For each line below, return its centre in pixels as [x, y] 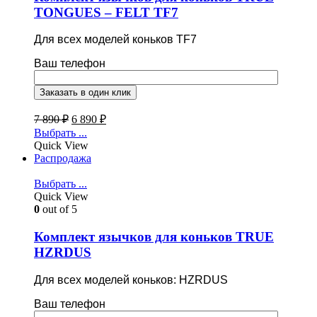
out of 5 [58, 209]
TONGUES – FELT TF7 [106, 12]
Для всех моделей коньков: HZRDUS [131, 279]
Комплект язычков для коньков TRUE [154, 237]
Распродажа [63, 158]
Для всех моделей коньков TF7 [115, 40]
